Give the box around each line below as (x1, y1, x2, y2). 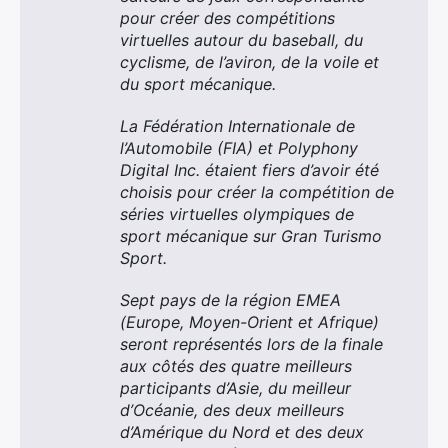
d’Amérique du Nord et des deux (120, 422, 364, 442)
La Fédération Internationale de (120, 116, 355, 136)
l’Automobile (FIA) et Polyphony (120, 138, 358, 158)
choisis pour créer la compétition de (120, 182, 394, 202)
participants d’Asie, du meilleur (120, 378, 351, 398)
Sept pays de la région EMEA (120, 290, 341, 310)
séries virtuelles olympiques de (120, 204, 354, 224)
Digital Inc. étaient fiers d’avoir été (120, 160, 379, 180)
